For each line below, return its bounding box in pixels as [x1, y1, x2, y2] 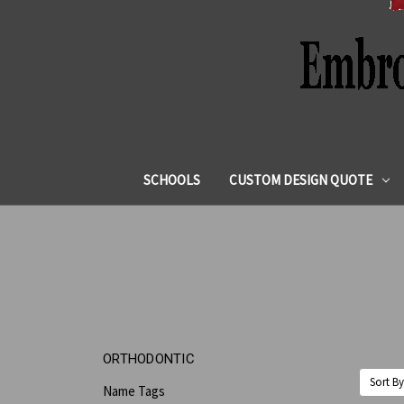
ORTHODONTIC [103, 350, 195, 367]
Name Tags [103, 381, 165, 399]
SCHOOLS [142, 170, 200, 188]
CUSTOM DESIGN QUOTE [228, 170, 372, 188]
